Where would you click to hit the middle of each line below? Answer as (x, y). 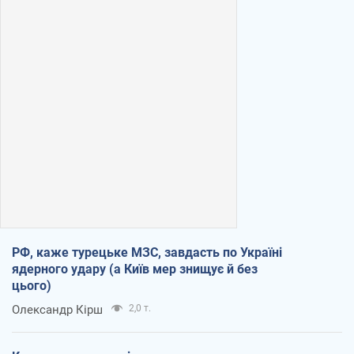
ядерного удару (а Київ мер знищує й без (135, 269)
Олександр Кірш (57, 309)
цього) (32, 285)
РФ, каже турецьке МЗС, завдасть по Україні (147, 252)
